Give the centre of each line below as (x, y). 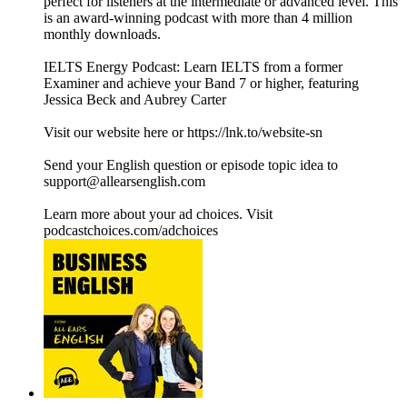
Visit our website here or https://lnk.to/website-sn (183, 133)
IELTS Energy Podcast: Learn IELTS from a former (193, 67)
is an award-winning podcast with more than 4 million (198, 18)
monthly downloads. (102, 35)
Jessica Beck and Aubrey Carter (135, 100)
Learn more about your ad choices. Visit (158, 214)
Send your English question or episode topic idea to (191, 165)
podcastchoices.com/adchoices (131, 231)
